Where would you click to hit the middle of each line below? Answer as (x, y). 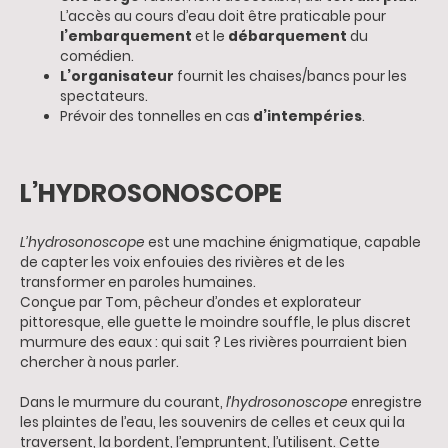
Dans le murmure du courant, (123, 403)
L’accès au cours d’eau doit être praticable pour (223, 17)
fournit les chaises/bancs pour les (290, 77)
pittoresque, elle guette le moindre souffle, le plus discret (215, 323)
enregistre (385, 403)
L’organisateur (117, 77)
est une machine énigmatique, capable (283, 243)
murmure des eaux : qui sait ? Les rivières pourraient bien (213, 343)
